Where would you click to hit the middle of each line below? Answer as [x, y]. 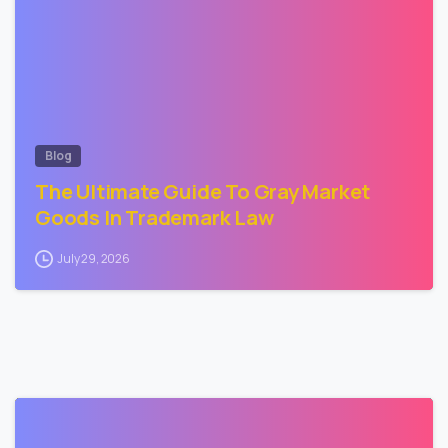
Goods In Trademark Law [154, 216]
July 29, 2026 [93, 258]
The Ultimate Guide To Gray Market [203, 190]
